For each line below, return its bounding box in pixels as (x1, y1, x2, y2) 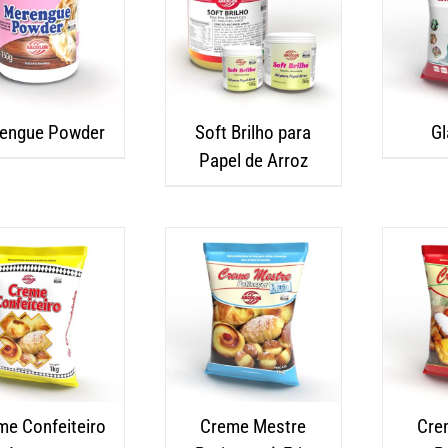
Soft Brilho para (195, 121, 312, 145)
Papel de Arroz (198, 149, 308, 173)
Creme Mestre (200, 414, 307, 438)
